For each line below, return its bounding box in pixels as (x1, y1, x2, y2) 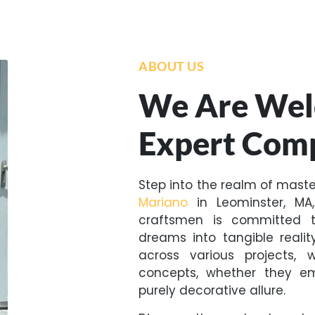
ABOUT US (139, 58, 204, 75)
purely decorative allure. (139, 282, 285, 300)
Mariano (139, 194, 188, 212)
